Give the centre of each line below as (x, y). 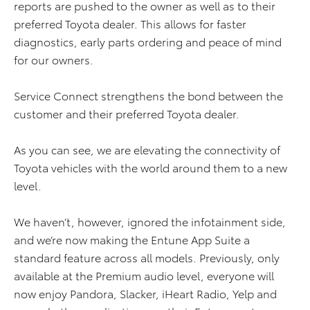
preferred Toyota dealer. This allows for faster (130, 24)
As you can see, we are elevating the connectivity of (147, 149)
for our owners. (55, 60)
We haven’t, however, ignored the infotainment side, (150, 221)
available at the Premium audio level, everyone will (144, 275)
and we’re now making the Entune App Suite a (132, 239)
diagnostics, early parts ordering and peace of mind (148, 42)
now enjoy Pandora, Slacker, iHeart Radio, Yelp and (145, 293)
